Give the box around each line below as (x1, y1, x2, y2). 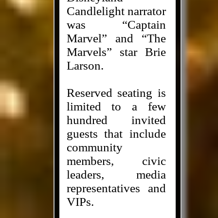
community (66, 141, 123, 154)
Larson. (66, 59, 104, 72)
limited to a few (66, 100, 166, 113)
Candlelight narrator (66, 4, 166, 18)
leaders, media (66, 168, 166, 181)
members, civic (66, 154, 166, 167)
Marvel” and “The (66, 32, 166, 45)
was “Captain (66, 18, 166, 31)
